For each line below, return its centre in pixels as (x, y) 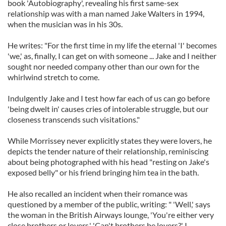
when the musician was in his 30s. (65, 24)
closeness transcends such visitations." (74, 119)
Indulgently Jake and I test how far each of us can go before (109, 98)
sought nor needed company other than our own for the (103, 66)
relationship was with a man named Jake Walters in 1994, (106, 13)
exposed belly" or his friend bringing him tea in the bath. (103, 172)
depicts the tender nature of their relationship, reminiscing (108, 151)
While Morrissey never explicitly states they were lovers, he (110, 140)
